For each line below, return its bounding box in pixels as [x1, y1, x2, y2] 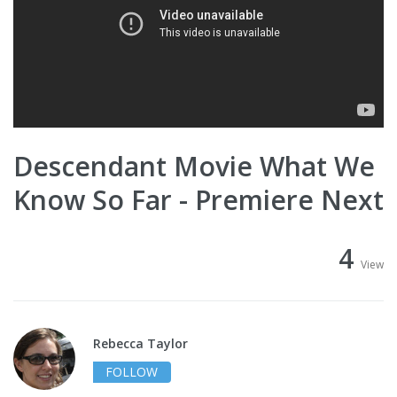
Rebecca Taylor [93, 335, 188, 353]
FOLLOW [105, 363, 158, 381]
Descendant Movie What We [13, 148, 375, 185]
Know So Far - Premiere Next [13, 182, 384, 219]
